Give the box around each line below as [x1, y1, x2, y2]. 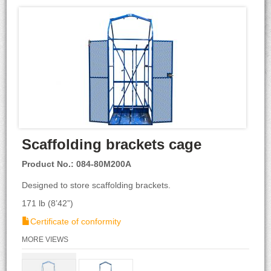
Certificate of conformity [30, 217, 122, 226]
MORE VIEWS [22, 235, 69, 244]
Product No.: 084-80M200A [22, 159, 132, 169]
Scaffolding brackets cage [22, 136, 202, 152]
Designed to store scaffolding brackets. [22, 180, 171, 190]
